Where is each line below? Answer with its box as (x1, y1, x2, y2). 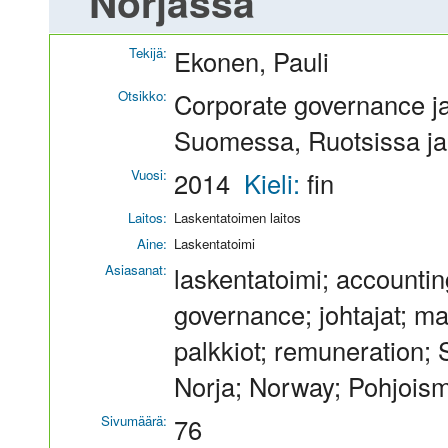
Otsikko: (118, 86, 167, 105)
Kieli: (244, 165, 307, 201)
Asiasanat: (105, 260, 167, 279)
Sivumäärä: (101, 411, 167, 430)
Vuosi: (131, 165, 167, 184)
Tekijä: (129, 43, 167, 62)
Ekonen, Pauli (174, 43, 329, 79)
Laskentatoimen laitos (174, 208, 301, 227)
